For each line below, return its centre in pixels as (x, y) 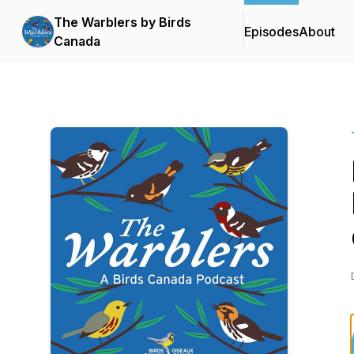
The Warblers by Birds (122, 22)
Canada (77, 41)
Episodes (271, 32)
